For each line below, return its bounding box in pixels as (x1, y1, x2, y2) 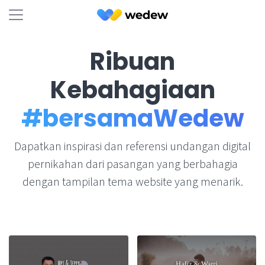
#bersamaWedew (21, 102, 244, 135)
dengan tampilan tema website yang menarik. (22, 174, 243, 189)
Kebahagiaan (50, 73, 215, 106)
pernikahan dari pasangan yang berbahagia (27, 156, 238, 171)
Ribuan (90, 45, 175, 78)
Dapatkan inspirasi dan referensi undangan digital (14, 138, 251, 153)
